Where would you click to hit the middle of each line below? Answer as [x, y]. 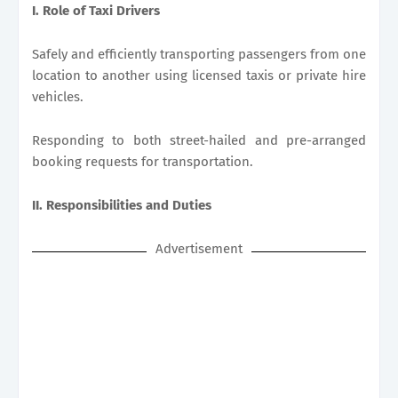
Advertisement [199, 248]
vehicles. [58, 96]
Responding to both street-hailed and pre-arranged [199, 140]
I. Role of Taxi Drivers [96, 10]
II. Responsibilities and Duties [122, 205]
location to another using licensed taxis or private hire [199, 75]
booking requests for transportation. [143, 161]
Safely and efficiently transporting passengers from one [199, 54]
